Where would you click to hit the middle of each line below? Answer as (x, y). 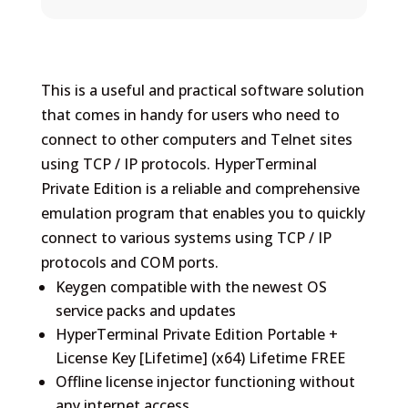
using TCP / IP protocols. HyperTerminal (178, 163)
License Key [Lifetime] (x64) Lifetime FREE (200, 357)
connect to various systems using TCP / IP (186, 237)
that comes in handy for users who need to (190, 114)
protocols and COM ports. (129, 262)
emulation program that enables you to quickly (203, 213)
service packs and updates (145, 310)
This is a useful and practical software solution (202, 90)
